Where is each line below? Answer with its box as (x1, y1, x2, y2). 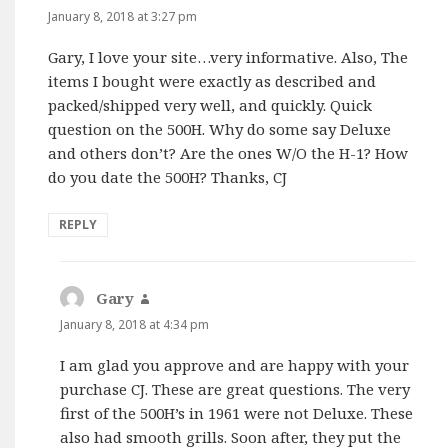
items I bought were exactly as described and (48, 70, 377, 91)
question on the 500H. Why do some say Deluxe (48, 118, 392, 139)
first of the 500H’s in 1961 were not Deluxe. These (60, 402, 414, 423)
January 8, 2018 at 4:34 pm (60, 315, 210, 333)
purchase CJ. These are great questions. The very (60, 378, 411, 399)
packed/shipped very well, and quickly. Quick (48, 94, 373, 115)
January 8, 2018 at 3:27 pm (48, 7, 198, 25)
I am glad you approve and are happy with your (60, 354, 410, 375)
